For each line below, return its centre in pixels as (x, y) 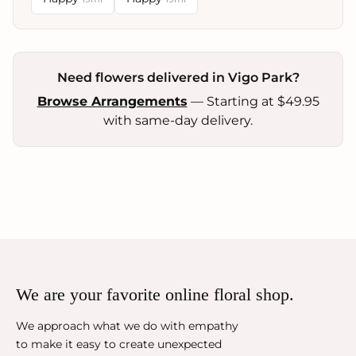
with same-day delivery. (178, 120)
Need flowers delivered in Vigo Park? (178, 77)
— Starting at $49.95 (253, 101)
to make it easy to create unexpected (119, 344)
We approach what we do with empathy (127, 325)
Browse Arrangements (112, 101)
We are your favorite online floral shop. (155, 294)
